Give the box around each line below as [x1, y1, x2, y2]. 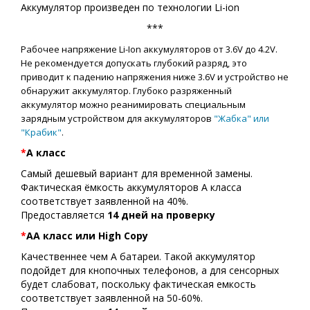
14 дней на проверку [107, 208, 215, 221]
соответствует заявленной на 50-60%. [21, 291, 203, 304]
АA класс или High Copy [26, 229, 148, 242]
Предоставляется [21, 208, 107, 221]
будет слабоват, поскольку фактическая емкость [21, 277, 256, 291]
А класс [26, 146, 66, 159]
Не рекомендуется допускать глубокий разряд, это [21, 57, 247, 69]
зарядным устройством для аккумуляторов [21, 112, 214, 125]
